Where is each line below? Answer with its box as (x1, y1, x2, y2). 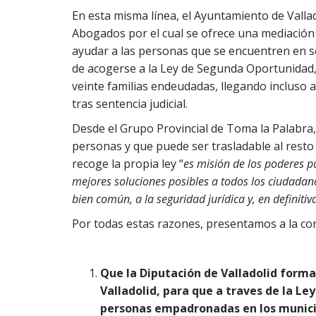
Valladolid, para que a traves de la (100, 283, 296, 298)
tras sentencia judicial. (72, 96, 188, 111)
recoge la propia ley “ (72, 156, 183, 171)
